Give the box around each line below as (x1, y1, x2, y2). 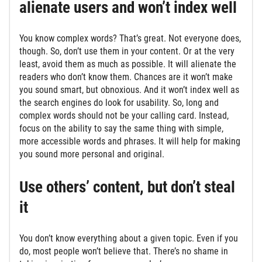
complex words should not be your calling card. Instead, (19, 110, 229, 122)
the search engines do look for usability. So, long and (19, 97, 219, 109)
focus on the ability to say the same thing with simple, (19, 123, 223, 135)
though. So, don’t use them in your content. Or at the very (19, 46, 235, 57)
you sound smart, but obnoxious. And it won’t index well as (19, 84, 239, 96)
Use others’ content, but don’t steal (19, 178, 235, 197)
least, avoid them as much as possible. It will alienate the (19, 58, 236, 70)
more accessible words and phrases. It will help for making (19, 136, 240, 147)
